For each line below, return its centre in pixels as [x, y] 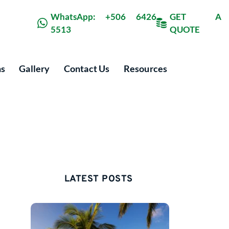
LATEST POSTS [100, 179]
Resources [145, 68]
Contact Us [87, 68]
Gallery [35, 68]
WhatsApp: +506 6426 [104, 17]
